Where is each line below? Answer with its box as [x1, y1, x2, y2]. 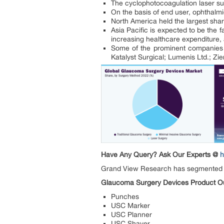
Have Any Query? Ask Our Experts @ [101, 150, 220, 158]
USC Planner [111, 210, 152, 218]
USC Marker [111, 201, 150, 209]
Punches [111, 192, 139, 200]
